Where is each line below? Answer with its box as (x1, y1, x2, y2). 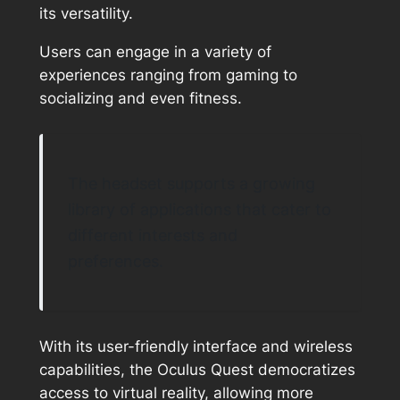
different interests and (67, 224, 237, 245)
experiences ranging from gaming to (38, 65, 297, 84)
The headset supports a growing (67, 172, 315, 193)
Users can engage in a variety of (38, 42, 271, 61)
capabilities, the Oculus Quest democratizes (38, 361, 355, 379)
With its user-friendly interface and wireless (38, 337, 353, 356)
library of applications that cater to (67, 198, 331, 219)
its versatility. (38, 4, 133, 22)
